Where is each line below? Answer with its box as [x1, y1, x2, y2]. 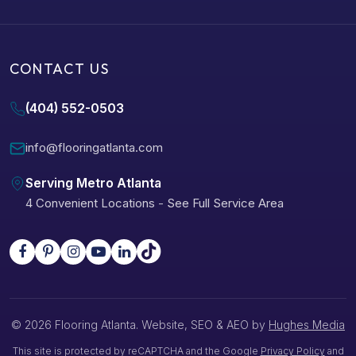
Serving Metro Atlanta [25, 174, 161, 191]
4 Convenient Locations [25, 195, 155, 211]
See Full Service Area [167, 195, 284, 211]
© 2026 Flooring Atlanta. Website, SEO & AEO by [11, 317, 269, 331]
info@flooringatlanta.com [25, 139, 163, 155]
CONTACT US [10, 59, 110, 78]
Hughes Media [269, 317, 345, 331]
